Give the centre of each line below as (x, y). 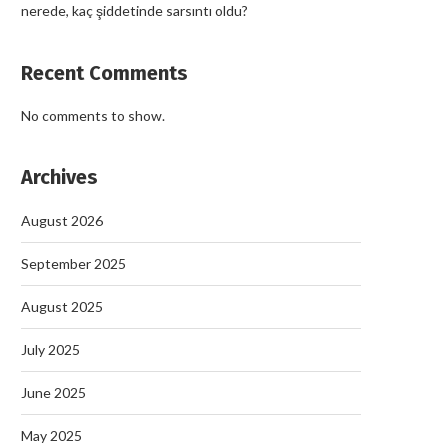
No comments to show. (93, 115)
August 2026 (62, 220)
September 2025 (73, 263)
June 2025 (53, 392)
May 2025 (51, 435)
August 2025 (62, 306)
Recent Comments (104, 72)
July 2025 (50, 349)
